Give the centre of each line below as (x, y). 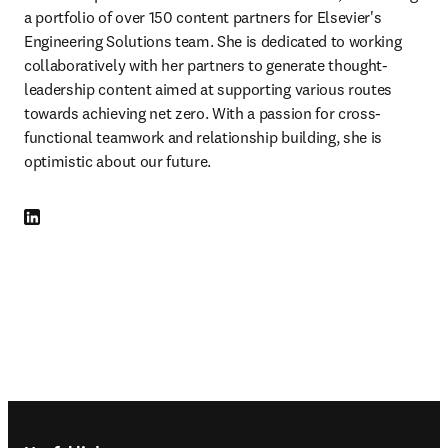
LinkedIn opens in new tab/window (128, 218)
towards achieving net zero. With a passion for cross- (203, 113)
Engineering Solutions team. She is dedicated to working (213, 41)
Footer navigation (115, 417)
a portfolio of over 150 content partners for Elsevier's (203, 17)
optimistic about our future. (118, 161)
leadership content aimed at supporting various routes (208, 89)
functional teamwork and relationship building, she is (203, 137)
